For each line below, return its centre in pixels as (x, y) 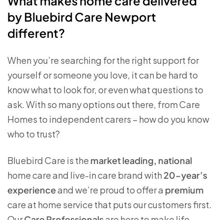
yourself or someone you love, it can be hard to (103, 75)
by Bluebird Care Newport (82, 17)
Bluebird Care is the (49, 160)
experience (32, 190)
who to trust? (34, 134)
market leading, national (141, 160)
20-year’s (185, 175)
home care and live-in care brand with (85, 175)
